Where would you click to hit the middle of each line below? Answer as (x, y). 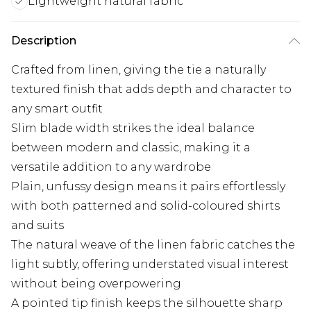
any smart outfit (57, 109)
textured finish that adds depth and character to (151, 89)
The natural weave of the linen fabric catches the (153, 245)
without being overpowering (96, 284)
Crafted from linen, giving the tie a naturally (138, 70)
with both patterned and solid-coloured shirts (145, 206)
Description (44, 41)
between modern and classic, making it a (131, 148)
